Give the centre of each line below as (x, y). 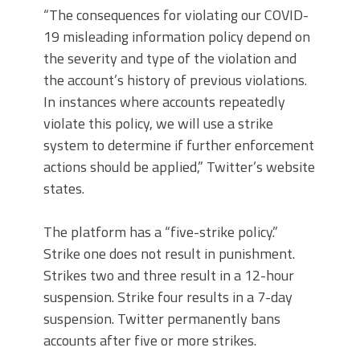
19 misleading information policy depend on (177, 37)
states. (64, 188)
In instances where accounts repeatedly (164, 102)
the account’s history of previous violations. (175, 80)
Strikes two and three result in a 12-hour (169, 275)
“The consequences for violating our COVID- (176, 15)
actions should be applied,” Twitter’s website (179, 167)
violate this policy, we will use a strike (158, 123)
